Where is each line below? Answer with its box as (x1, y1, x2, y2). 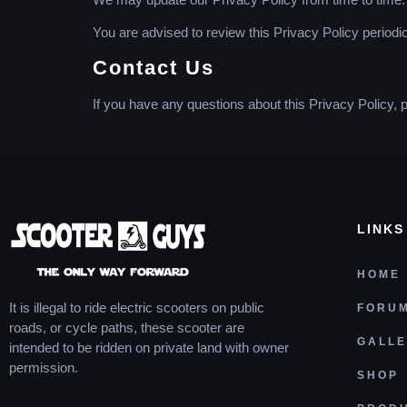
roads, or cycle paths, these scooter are (9, 320, 244, 336)
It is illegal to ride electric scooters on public (9, 300, 264, 316)
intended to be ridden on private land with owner (9, 340, 289, 356)
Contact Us (93, 55, 214, 79)
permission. (9, 360, 78, 376)
